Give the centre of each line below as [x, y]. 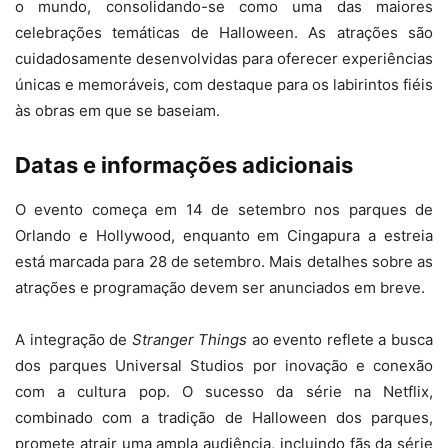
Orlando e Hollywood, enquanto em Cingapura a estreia [224, 235]
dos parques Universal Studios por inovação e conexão [224, 365]
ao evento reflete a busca [340, 339]
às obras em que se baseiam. [117, 110]
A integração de [73, 339]
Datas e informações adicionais [184, 165]
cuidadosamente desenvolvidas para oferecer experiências [224, 58]
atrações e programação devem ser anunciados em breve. [220, 287]
